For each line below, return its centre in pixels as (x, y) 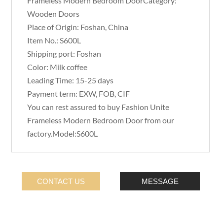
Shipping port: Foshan (64, 54)
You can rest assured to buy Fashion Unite (98, 107)
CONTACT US (61, 182)
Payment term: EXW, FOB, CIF (79, 94)
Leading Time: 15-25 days (71, 80)
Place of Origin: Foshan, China (78, 27)
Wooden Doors (54, 14)
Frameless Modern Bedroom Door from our (101, 120)
